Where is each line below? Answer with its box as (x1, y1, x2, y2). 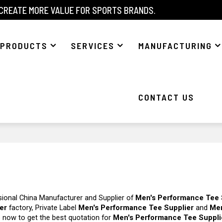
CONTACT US (138, 91, 195, 103)
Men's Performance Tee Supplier (78, 203, 194, 213)
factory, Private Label (7, 203, 79, 213)
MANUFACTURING (138, 40, 212, 51)
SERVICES (71, 40, 115, 51)
